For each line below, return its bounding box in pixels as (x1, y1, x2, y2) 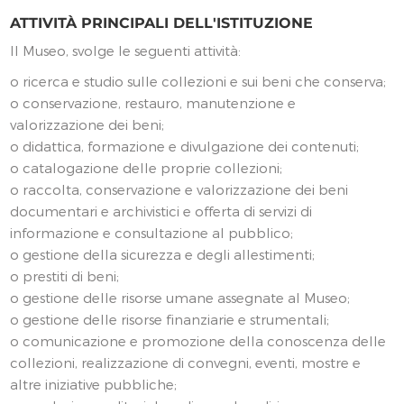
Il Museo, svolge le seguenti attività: (10, 42, 242, 60)
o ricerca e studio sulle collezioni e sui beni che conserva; (10, 73, 387, 90)
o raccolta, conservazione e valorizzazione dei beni (10, 181, 349, 198)
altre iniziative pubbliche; (10, 376, 178, 393)
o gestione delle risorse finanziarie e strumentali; (10, 311, 330, 328)
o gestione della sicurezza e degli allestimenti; (10, 246, 316, 263)
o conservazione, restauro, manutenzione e (10, 95, 297, 112)
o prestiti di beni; (10, 268, 120, 285)
